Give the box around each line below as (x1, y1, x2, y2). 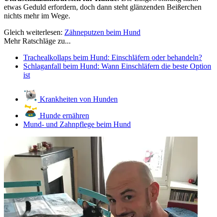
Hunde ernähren (38, 111, 89, 120)
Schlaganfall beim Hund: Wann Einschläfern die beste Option (23, 62, 211, 71)
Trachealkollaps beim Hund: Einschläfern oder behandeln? (23, 53, 202, 62)
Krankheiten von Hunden (38, 95, 118, 104)
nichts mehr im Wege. (4, 12, 70, 20)
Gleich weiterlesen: (4, 28, 64, 37)
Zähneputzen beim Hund (64, 28, 140, 37)
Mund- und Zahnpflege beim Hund (23, 120, 131, 129)
